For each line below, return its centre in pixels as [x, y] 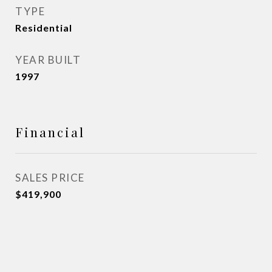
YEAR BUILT [48, 60]
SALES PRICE [50, 178]
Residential [44, 28]
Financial [50, 132]
